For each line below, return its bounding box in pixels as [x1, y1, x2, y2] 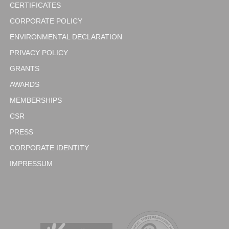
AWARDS [10, 80, 39, 89]
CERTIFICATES [10, 1, 61, 10]
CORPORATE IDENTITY [10, 144, 89, 152]
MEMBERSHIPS [10, 96, 62, 105]
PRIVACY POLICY [10, 49, 68, 57]
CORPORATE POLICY [10, 17, 82, 26]
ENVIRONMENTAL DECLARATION [10, 33, 122, 41]
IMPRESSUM [10, 159, 53, 168]
